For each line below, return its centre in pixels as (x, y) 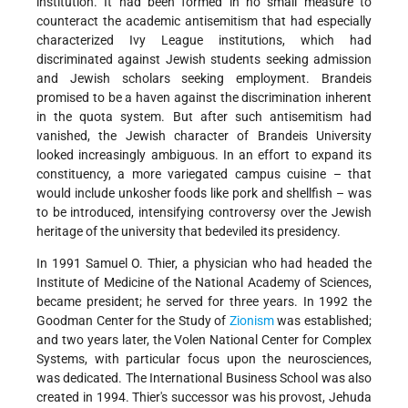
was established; (322, 321)
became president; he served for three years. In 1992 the (204, 302)
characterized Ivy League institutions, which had (204, 41)
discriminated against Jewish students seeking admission (204, 60)
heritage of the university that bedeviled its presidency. (189, 232)
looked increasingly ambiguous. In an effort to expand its (204, 155)
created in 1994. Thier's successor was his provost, (183, 398)
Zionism (251, 321)
